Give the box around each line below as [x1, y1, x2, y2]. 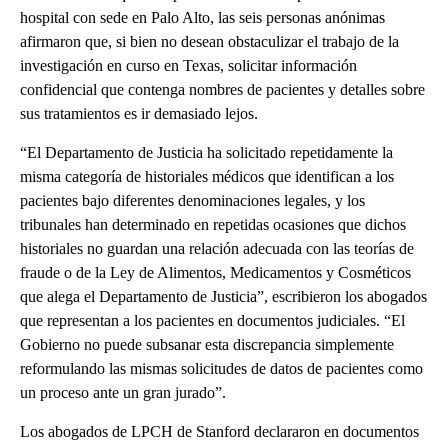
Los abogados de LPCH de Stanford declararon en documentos [20, 422, 419, 440]
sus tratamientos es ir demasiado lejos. [20, 104, 258, 122]
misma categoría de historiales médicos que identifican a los [20, 167, 394, 185]
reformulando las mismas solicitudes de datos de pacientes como [20, 359, 423, 377]
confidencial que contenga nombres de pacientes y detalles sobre [20, 80, 425, 98]
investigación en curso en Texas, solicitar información [20, 56, 357, 74]
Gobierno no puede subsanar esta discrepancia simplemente [20, 335, 394, 353]
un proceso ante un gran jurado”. [20, 383, 226, 401]
